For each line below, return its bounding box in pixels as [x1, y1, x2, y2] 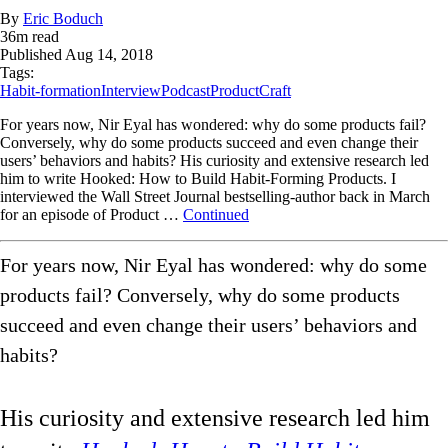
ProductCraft [210, 82, 291, 100]
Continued [183, 206, 249, 224]
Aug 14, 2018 [65, 46, 153, 64]
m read [16, 28, 59, 46]
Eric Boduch [23, 10, 103, 28]
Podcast [161, 82, 210, 100]
